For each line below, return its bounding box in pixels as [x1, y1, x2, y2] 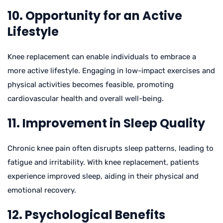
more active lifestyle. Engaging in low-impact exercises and [7, 66, 215, 75]
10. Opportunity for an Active [7, 7, 182, 24]
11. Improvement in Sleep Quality [7, 114, 205, 131]
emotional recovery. [7, 185, 76, 195]
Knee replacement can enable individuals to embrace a [7, 52, 196, 61]
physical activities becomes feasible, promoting [7, 80, 174, 89]
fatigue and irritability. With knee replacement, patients [7, 157, 199, 167]
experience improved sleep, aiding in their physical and [7, 171, 199, 181]
